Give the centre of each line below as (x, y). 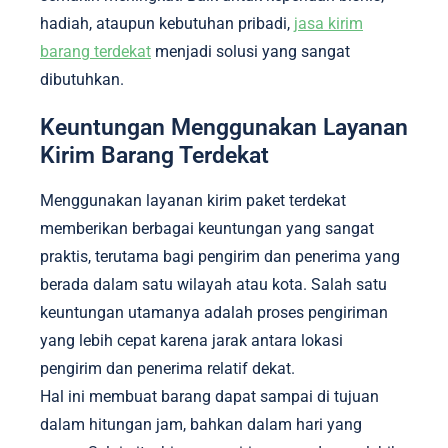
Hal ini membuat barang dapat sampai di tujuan (209, 397)
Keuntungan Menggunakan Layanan (224, 126)
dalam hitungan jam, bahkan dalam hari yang (201, 425)
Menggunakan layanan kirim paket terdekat (193, 201)
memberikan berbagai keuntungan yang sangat (207, 229)
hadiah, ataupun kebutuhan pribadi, (167, 23)
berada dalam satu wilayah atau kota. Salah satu (213, 285)
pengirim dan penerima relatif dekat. (169, 369)
